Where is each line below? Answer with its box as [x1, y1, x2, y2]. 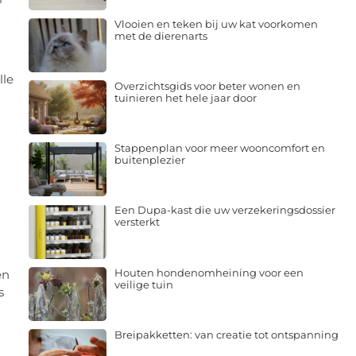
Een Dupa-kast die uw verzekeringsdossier [114, 203, 335, 217]
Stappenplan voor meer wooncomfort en [114, 141, 325, 155]
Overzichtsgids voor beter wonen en [114, 79, 300, 92]
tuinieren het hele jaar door [114, 91, 257, 104]
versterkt [114, 215, 160, 229]
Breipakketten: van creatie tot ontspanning [114, 327, 339, 341]
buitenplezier [114, 153, 185, 167]
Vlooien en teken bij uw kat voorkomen [114, 17, 318, 30]
